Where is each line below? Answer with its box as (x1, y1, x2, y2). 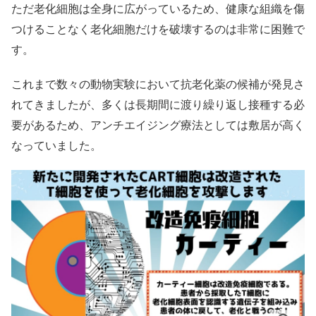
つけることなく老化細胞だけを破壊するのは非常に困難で (11, 22, 305, 37)
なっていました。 (11, 138, 102, 153)
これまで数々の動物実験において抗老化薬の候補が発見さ (11, 77, 305, 92)
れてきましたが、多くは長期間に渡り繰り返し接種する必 (11, 97, 305, 112)
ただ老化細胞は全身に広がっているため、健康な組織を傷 (11, 1, 305, 16)
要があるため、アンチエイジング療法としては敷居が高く (11, 118, 305, 133)
